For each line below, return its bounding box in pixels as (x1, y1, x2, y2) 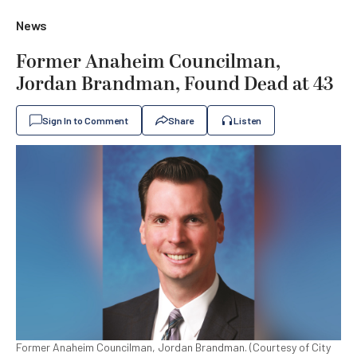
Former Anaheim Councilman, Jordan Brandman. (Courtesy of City (16, 339, 331, 354)
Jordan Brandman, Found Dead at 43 (16, 70, 334, 99)
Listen (233, 115, 261, 126)
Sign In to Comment (42, 115, 128, 126)
